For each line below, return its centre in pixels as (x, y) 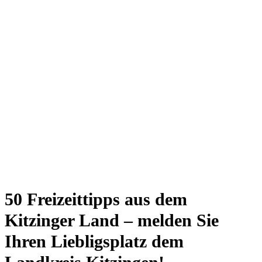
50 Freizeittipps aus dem (96, 199)
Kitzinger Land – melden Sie (112, 220)
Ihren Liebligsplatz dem (94, 241)
